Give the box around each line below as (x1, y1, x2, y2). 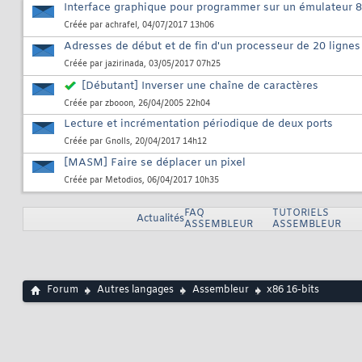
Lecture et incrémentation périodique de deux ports (64, 117, 333, 132)
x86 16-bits (267, 284, 319, 297)
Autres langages (97, 284, 174, 297)
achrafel (105, 20, 137, 32)
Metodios (105, 175, 142, 187)
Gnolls (105, 137, 130, 148)
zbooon (105, 99, 133, 110)
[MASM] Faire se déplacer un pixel (64, 156, 246, 170)
